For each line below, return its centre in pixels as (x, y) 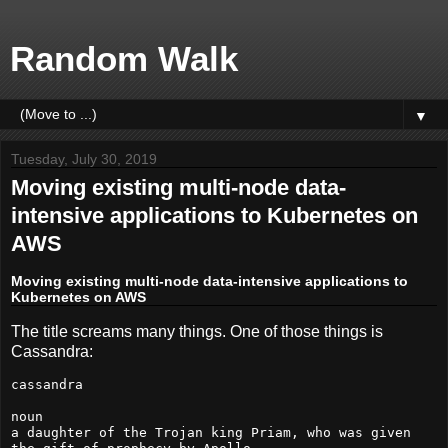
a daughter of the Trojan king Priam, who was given (211, 433)
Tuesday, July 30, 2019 (84, 159)
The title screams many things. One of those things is (197, 331)
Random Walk (124, 59)
